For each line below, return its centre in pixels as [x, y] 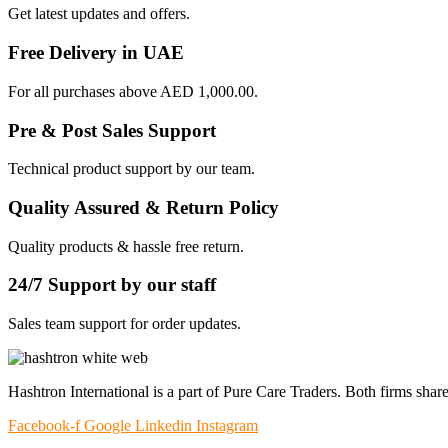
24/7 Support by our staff [112, 285]
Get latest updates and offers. [99, 14]
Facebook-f [44, 426]
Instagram [227, 426]
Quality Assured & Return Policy [143, 207]
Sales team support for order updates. [124, 324]
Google [107, 426]
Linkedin [163, 426]
